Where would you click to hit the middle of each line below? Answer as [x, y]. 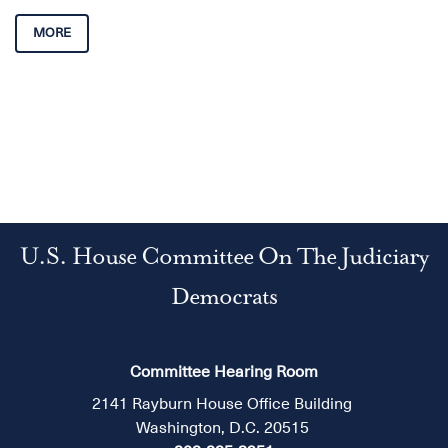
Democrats [224, 298]
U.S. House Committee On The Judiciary [224, 258]
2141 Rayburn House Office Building [224, 403]
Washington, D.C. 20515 [224, 427]
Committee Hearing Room [224, 371]
